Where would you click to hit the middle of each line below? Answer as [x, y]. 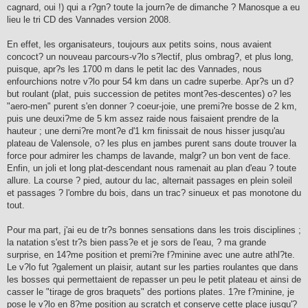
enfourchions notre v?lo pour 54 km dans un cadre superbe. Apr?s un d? [150, 81]
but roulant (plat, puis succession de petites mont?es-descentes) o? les [149, 93]
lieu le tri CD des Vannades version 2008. [89, 19]
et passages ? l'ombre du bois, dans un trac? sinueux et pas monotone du [154, 192]
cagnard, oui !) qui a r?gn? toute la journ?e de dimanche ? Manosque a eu [153, 7]
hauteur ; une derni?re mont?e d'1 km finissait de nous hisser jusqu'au [146, 131]
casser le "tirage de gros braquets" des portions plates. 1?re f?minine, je [151, 291]
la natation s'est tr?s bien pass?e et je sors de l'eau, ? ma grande [136, 242]
